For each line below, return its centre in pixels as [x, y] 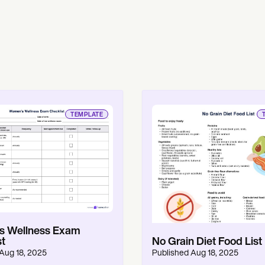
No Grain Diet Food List [207, 242]
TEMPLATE [87, 115]
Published [171, 253]
